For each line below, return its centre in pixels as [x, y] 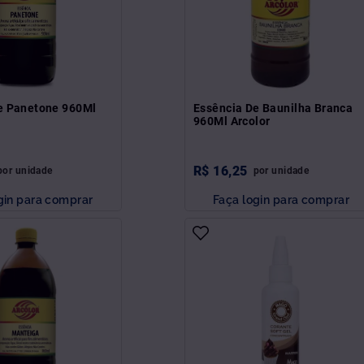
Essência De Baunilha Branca [273, 108]
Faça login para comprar [281, 199]
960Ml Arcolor [232, 121]
